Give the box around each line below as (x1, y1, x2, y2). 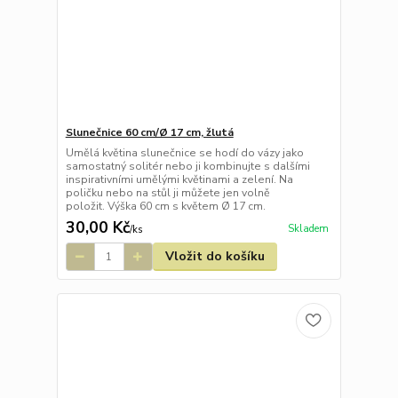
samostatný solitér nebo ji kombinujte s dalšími (65, 159, 310, 174)
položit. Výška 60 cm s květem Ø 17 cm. (65, 199, 266, 214)
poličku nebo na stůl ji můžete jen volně (65, 186, 270, 201)
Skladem (287, 221, 329, 235)
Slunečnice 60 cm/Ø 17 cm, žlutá (65, 125, 234, 140)
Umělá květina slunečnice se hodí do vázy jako (65, 146, 304, 161)
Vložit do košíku (164, 248, 265, 266)
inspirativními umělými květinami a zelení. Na (65, 172, 293, 187)
